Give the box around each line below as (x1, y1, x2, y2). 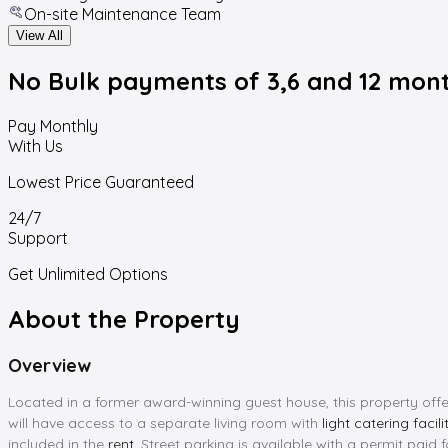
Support (8, 227, 68, 248)
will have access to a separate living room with (8, 413, 322, 432)
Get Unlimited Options (8, 263, 168, 284)
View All (16, 27, 63, 43)
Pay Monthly (8, 115, 98, 136)
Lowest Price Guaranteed (8, 171, 194, 192)
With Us (8, 135, 63, 156)
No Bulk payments (8, 65, 234, 96)
